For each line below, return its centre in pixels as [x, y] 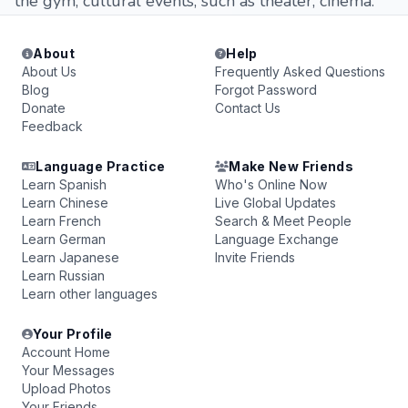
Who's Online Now [271, 184]
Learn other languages [90, 294]
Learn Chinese [65, 203]
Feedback [52, 126]
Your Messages [68, 370]
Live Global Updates [275, 203]
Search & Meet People [283, 221]
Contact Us [248, 108]
